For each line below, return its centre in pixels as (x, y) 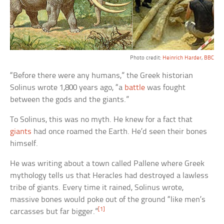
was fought (165, 88)
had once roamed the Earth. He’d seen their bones (119, 132)
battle (135, 88)
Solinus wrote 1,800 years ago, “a (67, 88)
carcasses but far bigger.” (54, 212)
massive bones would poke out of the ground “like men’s (108, 200)
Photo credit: (146, 58)
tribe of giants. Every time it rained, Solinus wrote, (97, 188)
